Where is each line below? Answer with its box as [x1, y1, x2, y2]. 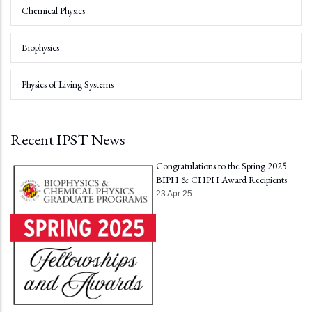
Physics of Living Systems [22, 77, 114, 91]
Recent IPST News [10, 129, 125, 150]
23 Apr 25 [156, 188, 192, 198]
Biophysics [22, 40, 59, 54]
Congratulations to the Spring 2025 [156, 159, 287, 172]
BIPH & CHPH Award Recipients [156, 173, 287, 186]
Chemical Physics [22, 3, 85, 17]
